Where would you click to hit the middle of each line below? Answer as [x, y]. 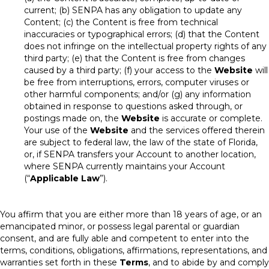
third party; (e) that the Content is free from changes [134, 58]
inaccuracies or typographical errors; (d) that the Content [142, 34]
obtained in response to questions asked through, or [133, 106]
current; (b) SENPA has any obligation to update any [133, 10]
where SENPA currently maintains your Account [125, 166]
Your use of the [57, 130]
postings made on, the [73, 118]
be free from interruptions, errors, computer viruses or [137, 82]
